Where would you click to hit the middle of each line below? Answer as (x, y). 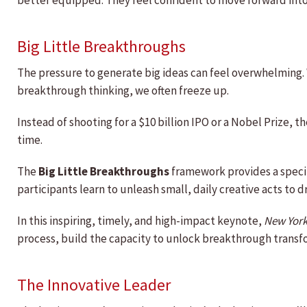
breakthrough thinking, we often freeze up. (123, 91)
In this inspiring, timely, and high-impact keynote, (140, 221)
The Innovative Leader (94, 285)
